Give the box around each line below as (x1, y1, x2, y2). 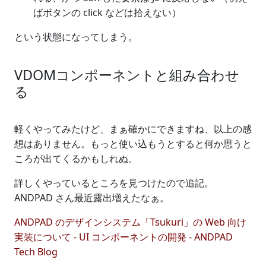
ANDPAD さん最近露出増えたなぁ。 (14, 191, 169, 204)
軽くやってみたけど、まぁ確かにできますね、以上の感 (14, 122, 252, 135)
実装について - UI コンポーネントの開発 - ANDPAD (14, 230, 233, 243)
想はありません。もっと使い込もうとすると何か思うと (14, 137, 252, 150)
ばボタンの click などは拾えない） (33, 5, 181, 19)
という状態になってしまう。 (14, 30, 138, 43)
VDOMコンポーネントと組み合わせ (14, 65, 239, 84)
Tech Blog (14, 245, 58, 258)
